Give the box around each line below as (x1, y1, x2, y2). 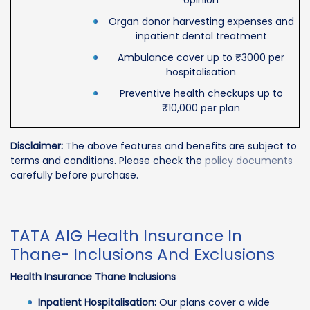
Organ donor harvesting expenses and (108, 14, 294, 28)
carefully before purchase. (10, 167, 138, 182)
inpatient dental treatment (135, 28, 267, 43)
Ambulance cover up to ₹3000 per (118, 50, 284, 64)
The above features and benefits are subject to (63, 138, 297, 153)
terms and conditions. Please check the (10, 153, 205, 167)
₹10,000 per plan (162, 100, 240, 115)
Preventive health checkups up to (119, 86, 283, 100)
